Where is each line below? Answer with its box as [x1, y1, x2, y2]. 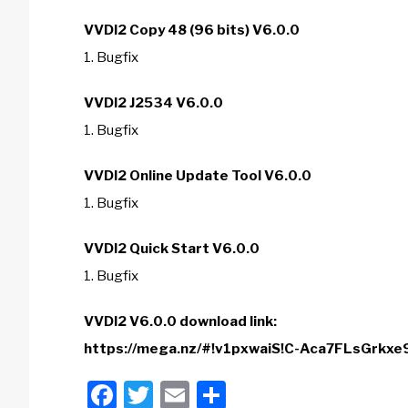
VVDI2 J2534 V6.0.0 [84, 95, 223, 111]
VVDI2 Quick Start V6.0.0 [84, 240, 262, 257]
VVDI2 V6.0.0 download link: [84, 313, 277, 330]
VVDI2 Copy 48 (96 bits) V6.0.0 [84, 22, 300, 38]
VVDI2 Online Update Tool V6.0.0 [84, 168, 311, 184]
